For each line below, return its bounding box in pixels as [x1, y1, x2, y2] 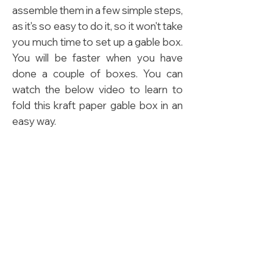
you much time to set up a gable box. [12, 35, 183, 49]
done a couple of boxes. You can [12, 67, 183, 80]
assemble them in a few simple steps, [12, 4, 183, 17]
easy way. [12, 115, 56, 128]
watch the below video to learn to [12, 83, 183, 96]
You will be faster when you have [12, 51, 183, 65]
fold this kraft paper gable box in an [12, 99, 183, 112]
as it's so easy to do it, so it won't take [12, 19, 183, 33]
